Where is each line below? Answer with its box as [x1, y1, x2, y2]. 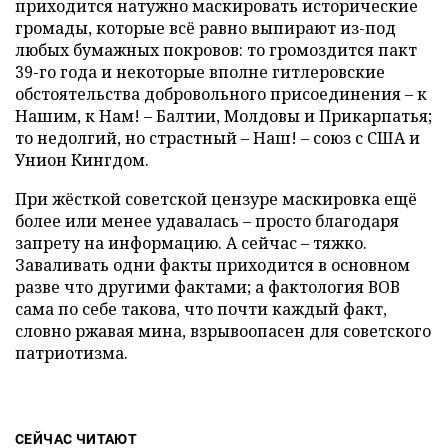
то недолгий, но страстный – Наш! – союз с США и [15, 127, 420, 149]
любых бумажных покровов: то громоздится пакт [15, 39, 417, 61]
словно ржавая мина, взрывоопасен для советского [15, 320, 431, 342]
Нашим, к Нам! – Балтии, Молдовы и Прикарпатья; [15, 105, 432, 127]
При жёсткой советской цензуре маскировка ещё [15, 188, 417, 210]
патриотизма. [15, 342, 128, 364]
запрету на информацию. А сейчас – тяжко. [15, 232, 367, 254]
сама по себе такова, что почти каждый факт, [15, 298, 387, 320]
